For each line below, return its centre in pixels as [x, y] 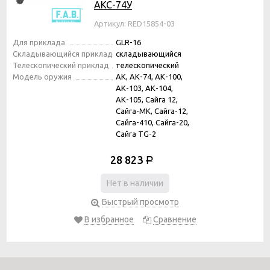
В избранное [109, 219]
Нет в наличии [135, 183]
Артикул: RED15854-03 [134, 23]
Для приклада [39, 42]
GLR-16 [128, 42]
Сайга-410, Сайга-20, [152, 122]
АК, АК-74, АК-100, [149, 76]
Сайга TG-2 [136, 133]
